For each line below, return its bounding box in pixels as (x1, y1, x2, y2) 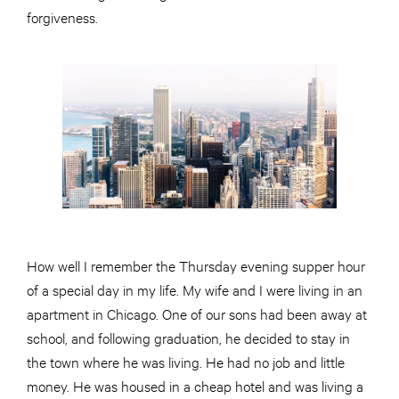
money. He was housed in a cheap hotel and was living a (27, 376, 363, 395)
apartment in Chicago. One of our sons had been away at (27, 304, 367, 323)
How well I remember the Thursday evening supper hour (27, 256, 365, 275)
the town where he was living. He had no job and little (27, 352, 345, 371)
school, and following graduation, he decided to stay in (27, 328, 350, 347)
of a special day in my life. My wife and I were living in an (27, 280, 362, 299)
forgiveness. (27, 7, 98, 27)
